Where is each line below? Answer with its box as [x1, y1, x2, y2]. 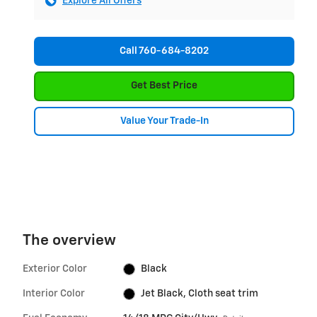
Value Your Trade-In [120, 115, 209, 126]
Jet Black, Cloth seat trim [141, 289, 259, 299]
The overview [23, 234, 116, 249]
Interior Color [23, 289, 85, 299]
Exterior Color [23, 264, 87, 275]
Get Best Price [131, 81, 197, 91]
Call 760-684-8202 [120, 45, 209, 56]
